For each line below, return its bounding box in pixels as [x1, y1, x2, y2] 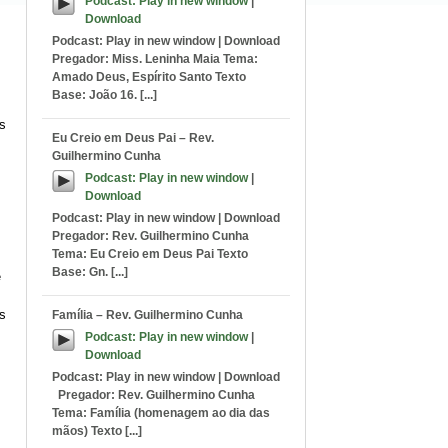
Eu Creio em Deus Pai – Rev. [52, 131, 214, 145]
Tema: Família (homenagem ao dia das [52, 406, 270, 420]
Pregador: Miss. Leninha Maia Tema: [52, 52, 258, 66]
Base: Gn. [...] [52, 265, 128, 279]
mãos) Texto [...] [52, 424, 142, 438]
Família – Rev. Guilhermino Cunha [52, 308, 243, 322]
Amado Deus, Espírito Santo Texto [52, 70, 246, 84]
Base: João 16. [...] [52, 88, 157, 102]
